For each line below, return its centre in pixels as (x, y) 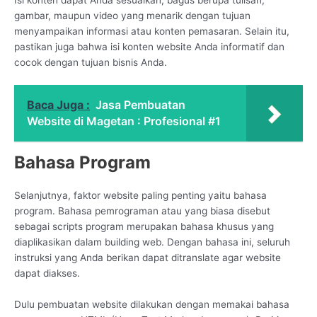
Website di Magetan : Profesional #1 (124, 121)
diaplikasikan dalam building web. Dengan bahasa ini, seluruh (152, 242)
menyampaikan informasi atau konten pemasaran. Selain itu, (152, 31)
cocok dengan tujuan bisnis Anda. (91, 62)
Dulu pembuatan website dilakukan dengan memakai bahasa (152, 304)
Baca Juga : (58, 105)
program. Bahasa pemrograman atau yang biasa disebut (142, 211)
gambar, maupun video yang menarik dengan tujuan (132, 15)
